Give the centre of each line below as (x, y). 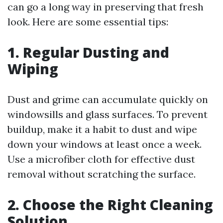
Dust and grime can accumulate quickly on (108, 99)
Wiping (33, 69)
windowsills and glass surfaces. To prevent (108, 114)
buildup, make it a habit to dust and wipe (102, 129)
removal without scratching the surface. (102, 174)
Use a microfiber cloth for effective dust (101, 159)
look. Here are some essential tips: (88, 22)
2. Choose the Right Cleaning (110, 205)
